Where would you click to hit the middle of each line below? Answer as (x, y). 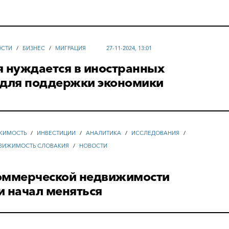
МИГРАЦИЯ (71, 48)
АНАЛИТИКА (104, 133)
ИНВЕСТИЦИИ (56, 133)
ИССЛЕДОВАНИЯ (156, 133)
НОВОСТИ (94, 145)
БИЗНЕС (34, 48)
